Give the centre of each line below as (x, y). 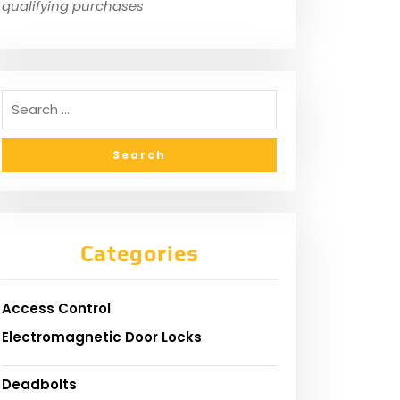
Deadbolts (39, 384)
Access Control (56, 308)
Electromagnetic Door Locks (102, 337)
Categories (139, 253)
